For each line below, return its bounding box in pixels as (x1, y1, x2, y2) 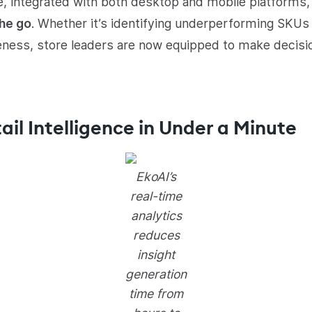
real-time (130, 189, 182, 203)
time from (129, 286, 183, 301)
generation (125, 267, 187, 281)
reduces (132, 228, 180, 242)
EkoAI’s (136, 169, 176, 184)
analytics (130, 208, 182, 223)
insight (137, 247, 175, 262)
